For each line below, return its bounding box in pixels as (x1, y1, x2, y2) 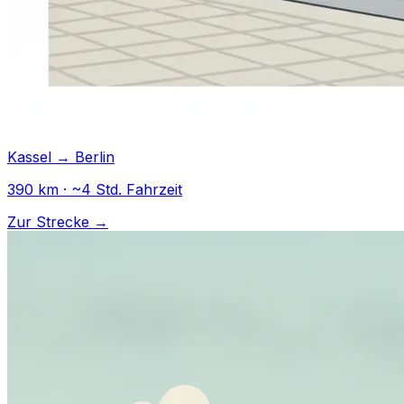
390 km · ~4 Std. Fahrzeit (7, 180, 182, 199)
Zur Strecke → (7, 213, 108, 232)
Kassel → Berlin (7, 148, 115, 167)
